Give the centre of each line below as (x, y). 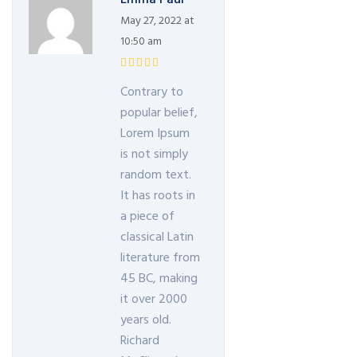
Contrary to (152, 93)
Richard (140, 341)
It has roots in (158, 196)
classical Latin (157, 238)
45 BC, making (159, 279)
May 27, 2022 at (157, 22)
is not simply (154, 155)
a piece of (147, 217)
